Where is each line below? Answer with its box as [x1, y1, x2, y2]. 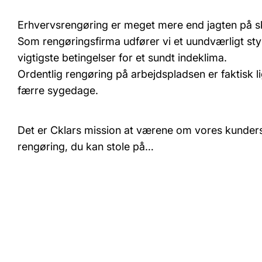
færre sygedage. [18, 84, 98, 96]
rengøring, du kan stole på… [18, 140, 154, 153]
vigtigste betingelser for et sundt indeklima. [18, 51, 227, 64]
